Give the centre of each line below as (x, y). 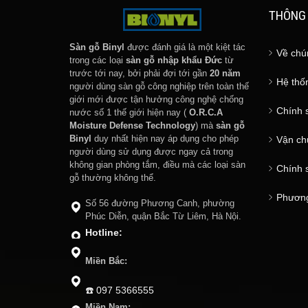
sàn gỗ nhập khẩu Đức (174, 61)
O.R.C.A (206, 113)
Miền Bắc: (106, 262)
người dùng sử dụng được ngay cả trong (151, 152)
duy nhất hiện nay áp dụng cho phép (165, 139)
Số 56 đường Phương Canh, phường (159, 204)
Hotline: (103, 233)
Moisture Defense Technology (132, 126)
